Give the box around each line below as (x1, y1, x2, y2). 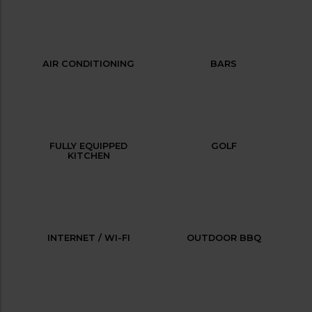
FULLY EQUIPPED (49, 140, 127, 151)
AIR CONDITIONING (42, 58, 134, 69)
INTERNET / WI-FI (47, 232, 130, 243)
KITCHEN (67, 150, 110, 161)
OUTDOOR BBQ (186, 232, 261, 243)
